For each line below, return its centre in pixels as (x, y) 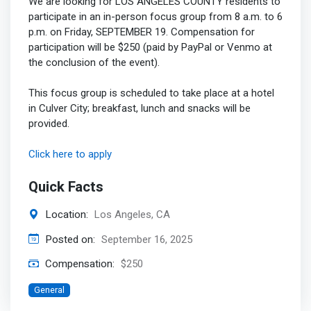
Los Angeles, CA (132, 214)
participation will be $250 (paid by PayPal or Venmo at (150, 47)
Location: (66, 214)
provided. (49, 123)
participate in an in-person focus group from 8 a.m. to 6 (155, 16)
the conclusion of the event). (94, 62)
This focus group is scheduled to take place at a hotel (151, 93)
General (49, 289)
